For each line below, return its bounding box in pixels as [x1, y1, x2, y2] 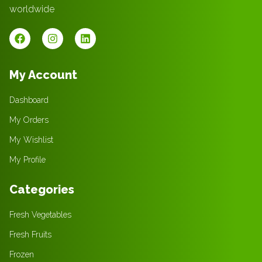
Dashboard [9, 95, 49, 105]
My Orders [9, 115, 49, 125]
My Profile [9, 154, 46, 164]
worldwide [9, 3, 54, 15]
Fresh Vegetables [9, 209, 71, 219]
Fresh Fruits [9, 229, 51, 239]
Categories [9, 182, 74, 196]
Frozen [9, 249, 34, 259]
